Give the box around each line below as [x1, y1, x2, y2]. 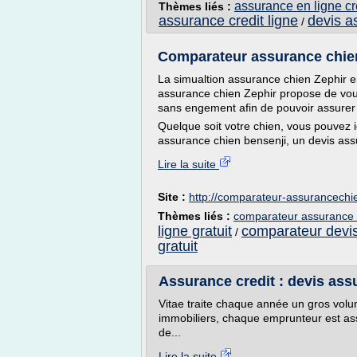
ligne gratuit [158, 223, 232, 239]
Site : [158, 190, 189, 203]
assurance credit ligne [159, 13, 298, 29]
